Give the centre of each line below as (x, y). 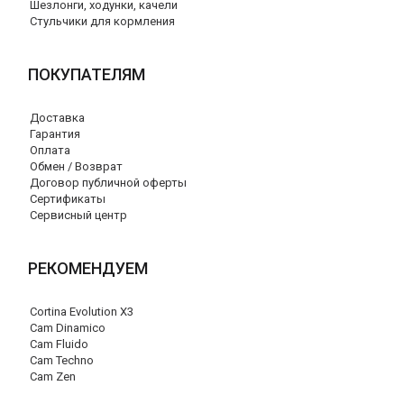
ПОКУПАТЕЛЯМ (87, 74)
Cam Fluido (59, 344)
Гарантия (55, 134)
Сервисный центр (78, 215)
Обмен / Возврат (76, 166)
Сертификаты (68, 199)
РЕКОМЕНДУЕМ (88, 268)
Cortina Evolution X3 (82, 312)
